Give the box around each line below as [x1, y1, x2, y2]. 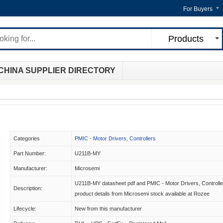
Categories [13, 135, 40, 141]
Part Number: [13, 150, 46, 156]
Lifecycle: [13, 206, 36, 212]
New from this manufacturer [75, 206, 142, 212]
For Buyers [183, 5, 213, 12]
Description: [13, 185, 42, 191]
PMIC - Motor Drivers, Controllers [75, 135, 156, 141]
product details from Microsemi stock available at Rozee [75, 191, 210, 197]
